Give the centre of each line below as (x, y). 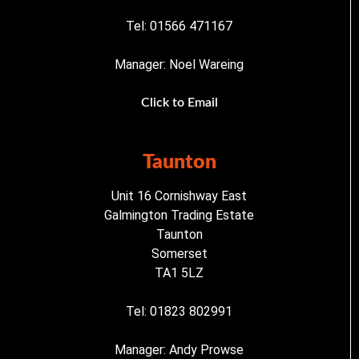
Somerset (179, 254)
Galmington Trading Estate (179, 216)
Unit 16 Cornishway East (179, 196)
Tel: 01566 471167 (179, 26)
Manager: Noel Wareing (179, 65)
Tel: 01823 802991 (179, 312)
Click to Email (179, 103)
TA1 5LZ (179, 273)
